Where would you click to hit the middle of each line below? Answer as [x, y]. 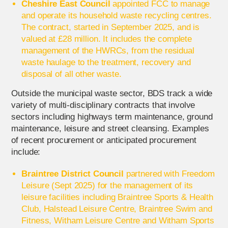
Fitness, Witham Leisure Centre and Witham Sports [118, 221]
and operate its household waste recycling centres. [117, 16]
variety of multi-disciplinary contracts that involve [103, 105]
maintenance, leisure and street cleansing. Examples [110, 129]
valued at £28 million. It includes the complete [107, 39]
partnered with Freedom [169, 174]
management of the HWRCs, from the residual [108, 51]
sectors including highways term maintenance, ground [112, 117]
